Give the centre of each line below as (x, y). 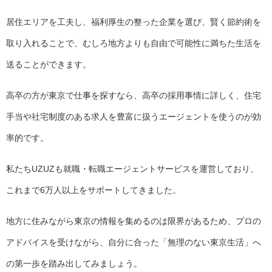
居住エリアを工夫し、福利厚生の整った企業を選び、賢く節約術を (134, 22)
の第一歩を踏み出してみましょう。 (74, 264)
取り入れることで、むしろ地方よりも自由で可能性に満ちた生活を (134, 43)
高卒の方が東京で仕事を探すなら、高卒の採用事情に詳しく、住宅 (134, 96)
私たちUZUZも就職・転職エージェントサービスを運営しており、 (132, 169)
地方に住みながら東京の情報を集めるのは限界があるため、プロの (134, 221)
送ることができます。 (49, 65)
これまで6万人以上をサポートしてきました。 (93, 190)
